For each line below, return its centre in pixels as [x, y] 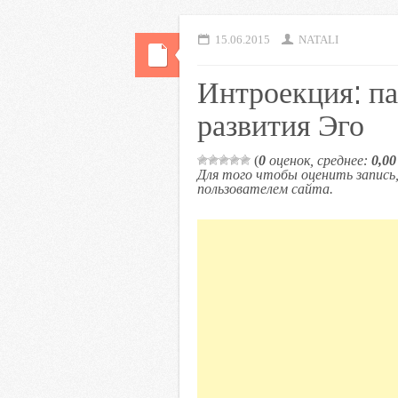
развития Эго [281, 124]
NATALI [319, 40]
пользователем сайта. [265, 189]
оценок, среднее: [318, 160]
